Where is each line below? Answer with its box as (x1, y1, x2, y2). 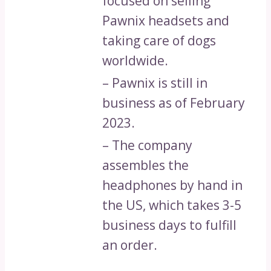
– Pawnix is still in (102, 74, 207, 92)
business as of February (102, 94, 245, 112)
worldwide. (102, 52, 168, 70)
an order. (102, 237, 157, 254)
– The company (102, 137, 192, 154)
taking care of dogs (102, 32, 216, 50)
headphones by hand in (102, 177, 243, 194)
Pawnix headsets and (102, 12, 229, 30)
